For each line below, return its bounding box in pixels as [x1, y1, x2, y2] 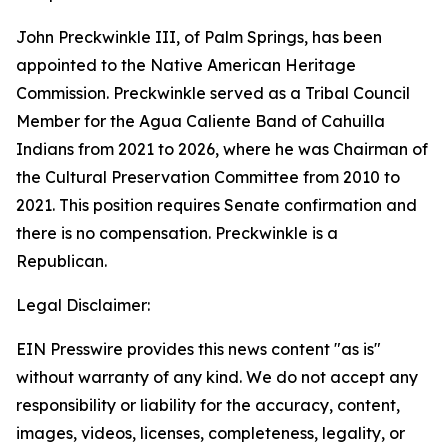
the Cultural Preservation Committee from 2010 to [16, 167, 400, 187]
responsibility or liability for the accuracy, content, [16, 395, 400, 415]
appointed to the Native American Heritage [16, 55, 356, 75]
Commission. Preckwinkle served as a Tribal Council [16, 83, 410, 103]
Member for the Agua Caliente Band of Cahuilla [16, 111, 385, 131]
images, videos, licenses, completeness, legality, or [16, 423, 405, 443]
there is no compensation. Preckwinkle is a [16, 223, 338, 243]
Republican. [16, 251, 107, 271]
